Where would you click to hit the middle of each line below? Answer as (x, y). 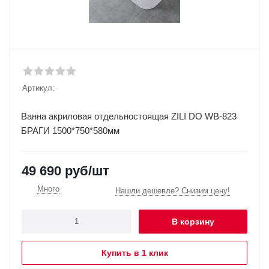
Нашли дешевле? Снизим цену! (173, 190)
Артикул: (38, 88)
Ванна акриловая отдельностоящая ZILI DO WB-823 (129, 116)
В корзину (193, 221)
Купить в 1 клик (134, 252)
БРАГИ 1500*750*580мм (70, 131)
